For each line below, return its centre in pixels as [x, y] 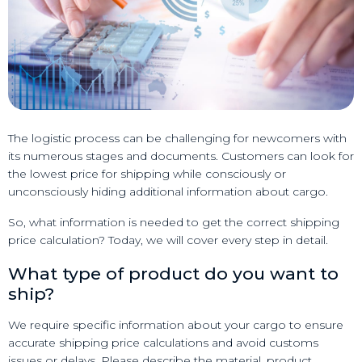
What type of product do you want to [173, 273]
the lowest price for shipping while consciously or [147, 174]
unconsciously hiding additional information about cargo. [168, 192]
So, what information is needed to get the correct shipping [174, 223]
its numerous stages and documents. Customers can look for [181, 156]
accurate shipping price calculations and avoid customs [163, 342]
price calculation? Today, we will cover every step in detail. [168, 240]
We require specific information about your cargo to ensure [176, 324]
